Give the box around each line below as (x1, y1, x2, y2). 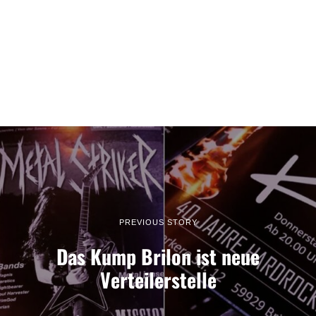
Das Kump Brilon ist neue (56, 241, 260, 271)
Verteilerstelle (99, 264, 217, 294)
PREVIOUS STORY (119, 217, 197, 226)
